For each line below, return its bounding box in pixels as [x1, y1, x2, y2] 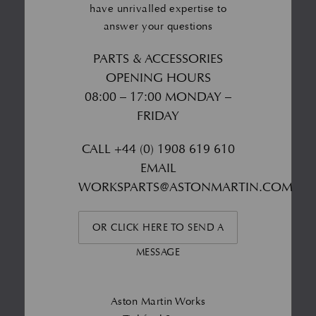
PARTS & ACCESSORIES [93, 50, 223, 67]
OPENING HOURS [105, 69, 211, 86]
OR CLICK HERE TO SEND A [92, 220, 224, 234]
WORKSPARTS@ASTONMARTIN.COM [78, 178, 293, 195]
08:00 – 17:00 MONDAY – [85, 88, 231, 105]
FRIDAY [137, 107, 179, 124]
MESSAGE [135, 245, 181, 259]
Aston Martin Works [110, 294, 206, 308]
